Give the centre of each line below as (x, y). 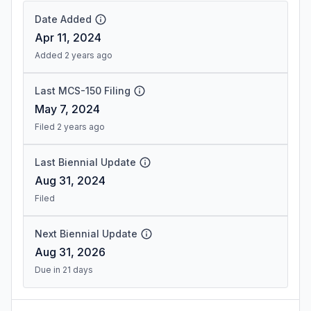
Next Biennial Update (86, 234)
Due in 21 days (64, 270)
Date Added (63, 19)
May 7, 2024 (67, 109)
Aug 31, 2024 (70, 180)
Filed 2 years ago (70, 127)
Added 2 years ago (74, 55)
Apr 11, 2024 (68, 37)
